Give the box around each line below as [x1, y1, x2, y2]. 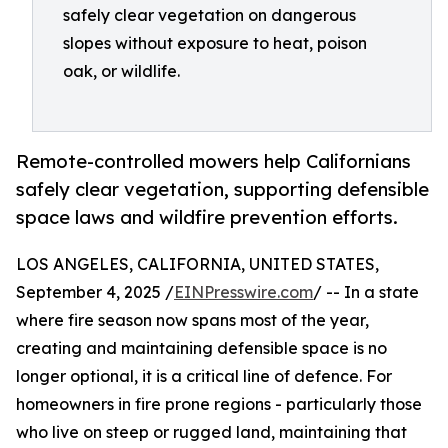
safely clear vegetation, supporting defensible [16, 178, 429, 201]
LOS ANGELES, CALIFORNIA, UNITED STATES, [16, 254, 379, 275]
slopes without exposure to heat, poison [63, 33, 367, 53]
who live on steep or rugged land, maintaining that [16, 422, 407, 443]
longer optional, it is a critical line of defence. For [16, 366, 392, 387]
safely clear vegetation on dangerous [63, 5, 356, 25]
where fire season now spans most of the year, [16, 310, 369, 331]
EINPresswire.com [174, 282, 313, 303]
